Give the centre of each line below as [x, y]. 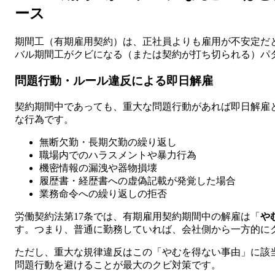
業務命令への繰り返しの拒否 [103, 193]
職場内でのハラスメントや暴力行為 [118, 155]
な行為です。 [44, 119]
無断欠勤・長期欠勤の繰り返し [108, 142]
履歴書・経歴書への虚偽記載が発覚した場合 [137, 180]
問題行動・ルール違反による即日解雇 [114, 81]
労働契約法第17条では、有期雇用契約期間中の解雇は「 [137, 216]
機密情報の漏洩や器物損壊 [98, 168]
